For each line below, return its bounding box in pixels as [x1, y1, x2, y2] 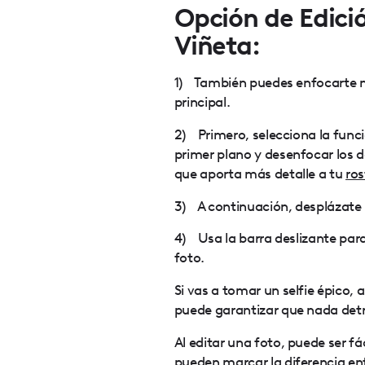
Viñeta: [174, 30, 261, 62]
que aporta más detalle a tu [174, 164, 346, 182]
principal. [174, 93, 231, 111]
